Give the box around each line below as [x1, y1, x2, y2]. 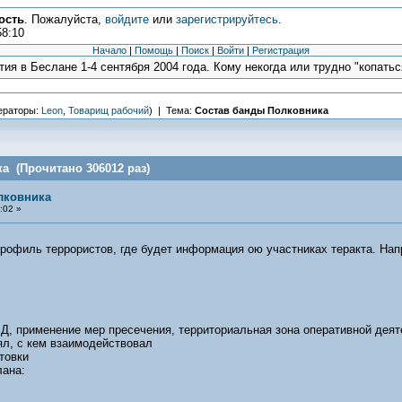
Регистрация [252, 45, 310, 56]
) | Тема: [148, 105, 195, 116]
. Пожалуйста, [23, 13, 105, 26]
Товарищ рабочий [67, 105, 149, 116]
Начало [92, 45, 127, 56]
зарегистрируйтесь [175, 13, 278, 26]
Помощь [135, 45, 173, 56]
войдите [104, 13, 149, 26]
